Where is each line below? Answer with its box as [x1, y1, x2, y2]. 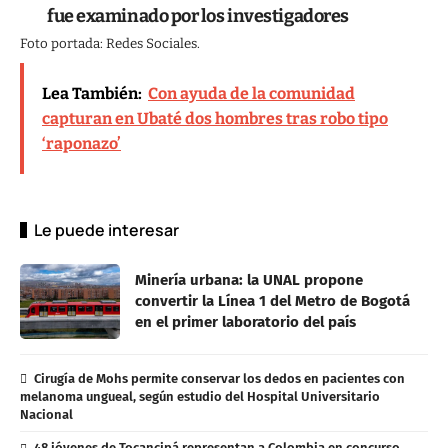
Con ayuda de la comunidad [148, 84, 355, 104]
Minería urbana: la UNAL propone [135, 271, 363, 290]
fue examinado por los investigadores [47, 5, 349, 28]
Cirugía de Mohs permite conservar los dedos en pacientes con [33, 371, 405, 387]
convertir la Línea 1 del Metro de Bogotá [135, 292, 410, 311]
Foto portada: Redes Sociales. [20, 36, 200, 53]
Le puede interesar [34, 219, 179, 242]
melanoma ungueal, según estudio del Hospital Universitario [20, 389, 380, 405]
